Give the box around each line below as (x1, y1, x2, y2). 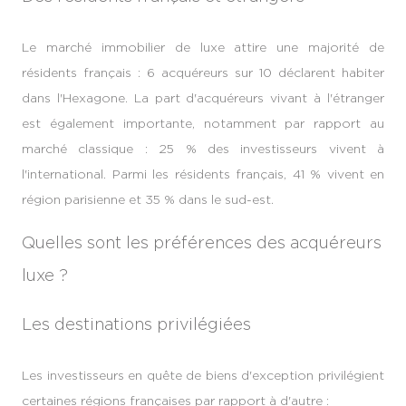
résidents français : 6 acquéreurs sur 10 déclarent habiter (22, 65, 384, 80)
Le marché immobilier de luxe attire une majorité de (22, 40, 384, 54)
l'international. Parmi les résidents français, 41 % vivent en (22, 167, 384, 181)
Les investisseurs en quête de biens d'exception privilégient (22, 367, 384, 382)
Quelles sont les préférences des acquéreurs (22, 234, 382, 252)
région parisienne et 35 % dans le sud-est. (22, 192, 274, 207)
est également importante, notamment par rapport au (22, 116, 384, 130)
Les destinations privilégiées (22, 314, 251, 333)
